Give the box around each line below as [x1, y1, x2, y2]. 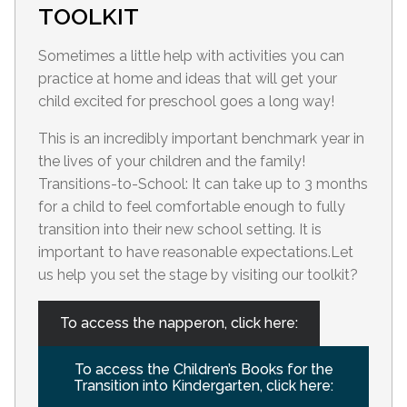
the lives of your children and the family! [38, 153, 305, 171]
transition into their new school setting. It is [38, 221, 322, 239]
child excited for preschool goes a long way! [38, 93, 334, 111]
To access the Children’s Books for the [74, 361, 333, 379]
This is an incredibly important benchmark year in [38, 130, 364, 148]
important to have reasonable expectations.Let [38, 243, 353, 262]
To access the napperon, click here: [60, 314, 298, 333]
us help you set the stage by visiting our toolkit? [38, 266, 358, 284]
